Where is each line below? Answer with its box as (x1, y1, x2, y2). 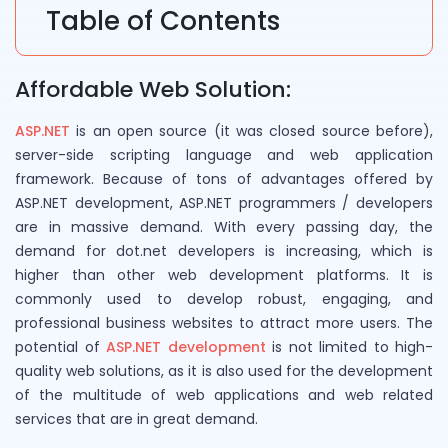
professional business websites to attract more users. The (15, 312, 433, 333)
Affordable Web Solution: (15, 73, 291, 105)
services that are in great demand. (15, 408, 258, 429)
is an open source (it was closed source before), (70, 120, 433, 141)
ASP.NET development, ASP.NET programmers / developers (15, 192, 433, 213)
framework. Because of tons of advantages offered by (15, 168, 433, 189)
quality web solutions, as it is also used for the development (15, 360, 433, 381)
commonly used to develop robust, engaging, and (15, 288, 433, 309)
